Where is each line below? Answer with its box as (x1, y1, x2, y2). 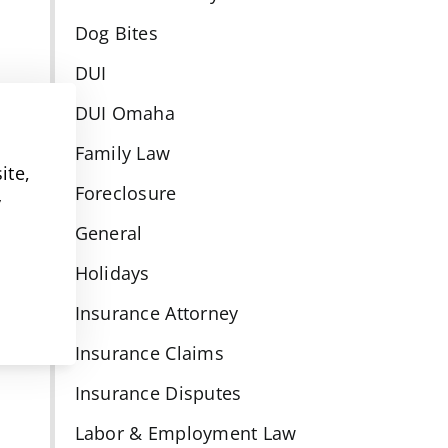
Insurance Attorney (74, 301, 239, 326)
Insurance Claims (74, 341, 224, 366)
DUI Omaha (74, 101, 175, 126)
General (74, 221, 143, 246)
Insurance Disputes (74, 381, 242, 406)
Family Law (74, 141, 171, 166)
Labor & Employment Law (74, 421, 297, 446)
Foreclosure (74, 181, 177, 206)
